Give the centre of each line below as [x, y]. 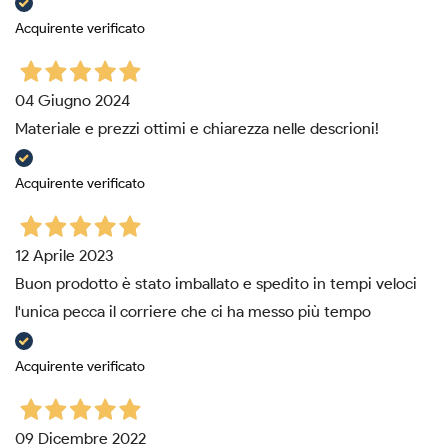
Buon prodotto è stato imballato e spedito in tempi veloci [216, 284]
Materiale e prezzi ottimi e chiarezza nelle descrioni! [197, 129]
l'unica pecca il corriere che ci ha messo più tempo [193, 312]
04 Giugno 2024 [72, 101]
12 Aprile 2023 [64, 256]
